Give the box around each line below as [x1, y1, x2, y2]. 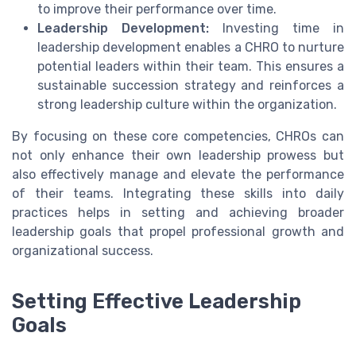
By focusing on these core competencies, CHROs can [12, 128, 344, 144]
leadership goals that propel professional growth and [12, 223, 344, 239]
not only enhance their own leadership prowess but [12, 147, 344, 163]
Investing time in [209, 20, 344, 36]
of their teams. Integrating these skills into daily [12, 185, 344, 201]
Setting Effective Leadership [12, 288, 301, 313]
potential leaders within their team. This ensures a [37, 58, 344, 74]
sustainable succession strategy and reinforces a [37, 77, 344, 93]
